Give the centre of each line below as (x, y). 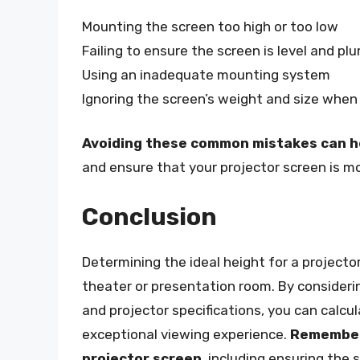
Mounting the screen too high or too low (210, 26)
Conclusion (149, 217)
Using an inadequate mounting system (206, 74)
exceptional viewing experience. (186, 334)
